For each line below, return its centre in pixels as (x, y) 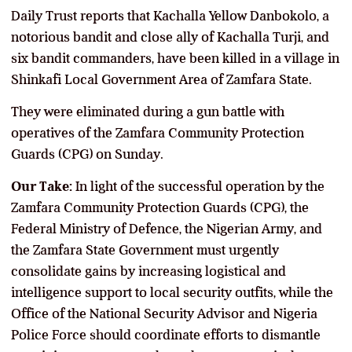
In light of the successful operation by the (198, 186)
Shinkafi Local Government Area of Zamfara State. (161, 79)
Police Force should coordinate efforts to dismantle (166, 334)
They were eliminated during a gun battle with (148, 111)
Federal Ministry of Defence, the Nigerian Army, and (167, 228)
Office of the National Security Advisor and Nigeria (164, 313)
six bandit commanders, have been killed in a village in (175, 58)
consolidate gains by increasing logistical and (148, 271)
